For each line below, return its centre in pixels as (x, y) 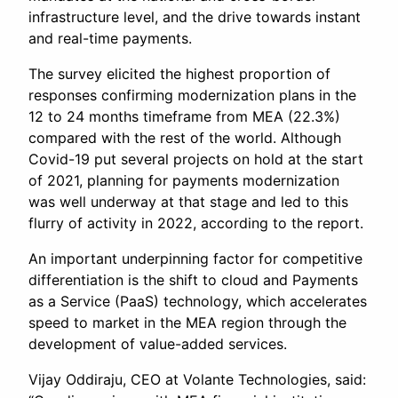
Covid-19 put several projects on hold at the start (196, 159)
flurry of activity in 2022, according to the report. (196, 223)
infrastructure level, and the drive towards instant (195, 17)
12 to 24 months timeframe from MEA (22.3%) (184, 117)
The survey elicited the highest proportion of (179, 74)
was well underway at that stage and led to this (188, 202)
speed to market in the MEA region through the (187, 323)
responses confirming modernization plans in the (192, 96)
